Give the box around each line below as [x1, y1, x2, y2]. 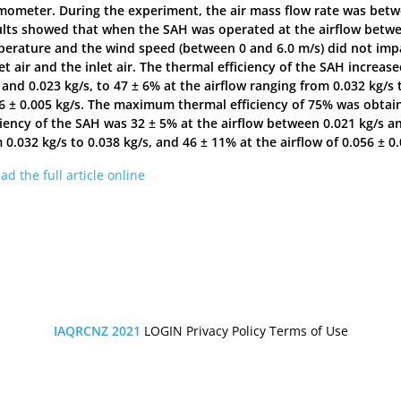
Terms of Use [269, 322, 348, 340]
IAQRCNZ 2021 [53, 322, 144, 340]
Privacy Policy [185, 322, 266, 340]
